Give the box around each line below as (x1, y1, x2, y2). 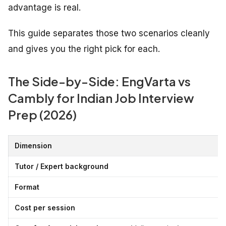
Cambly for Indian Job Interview (8, 90, 194, 106)
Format (15, 183, 39, 192)
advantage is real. (8, 3, 81, 13)
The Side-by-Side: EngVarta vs (8, 74, 191, 89)
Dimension (15, 141, 52, 150)
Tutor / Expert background (15, 162, 108, 171)
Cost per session (15, 203, 75, 212)
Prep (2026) (8, 107, 77, 123)
